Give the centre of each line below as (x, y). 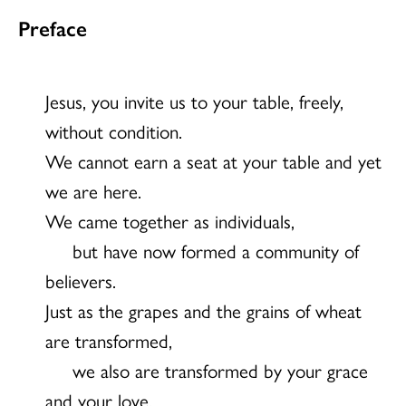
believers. (81, 280)
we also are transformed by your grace (220, 369)
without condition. (114, 130)
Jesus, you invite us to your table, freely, (194, 100)
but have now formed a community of (216, 250)
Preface (53, 27)
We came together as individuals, (170, 220)
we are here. (93, 190)
